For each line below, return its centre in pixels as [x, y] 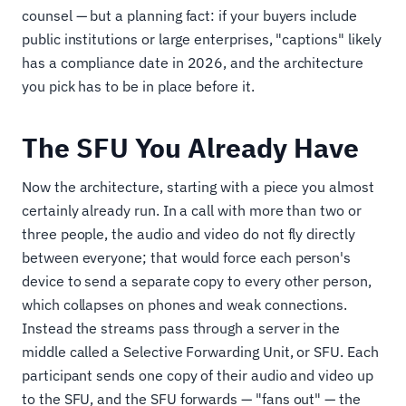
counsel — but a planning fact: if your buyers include [189, 15]
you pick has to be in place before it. [138, 86]
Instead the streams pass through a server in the [181, 328]
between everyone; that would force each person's [187, 257]
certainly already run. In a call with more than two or [192, 210]
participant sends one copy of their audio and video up [198, 375]
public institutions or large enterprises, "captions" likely [202, 39]
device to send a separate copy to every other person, [197, 281]
